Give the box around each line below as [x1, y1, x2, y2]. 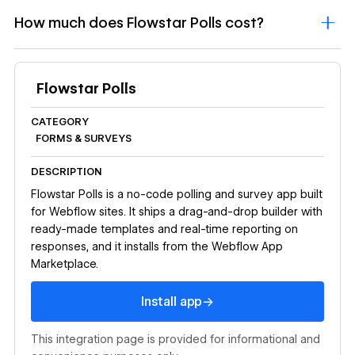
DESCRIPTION [31, 165, 103, 177]
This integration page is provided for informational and [31, 332, 321, 345]
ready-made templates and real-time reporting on [31, 223, 299, 236]
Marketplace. [31, 258, 99, 271]
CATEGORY [31, 116, 90, 128]
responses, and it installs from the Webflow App [31, 240, 284, 254]
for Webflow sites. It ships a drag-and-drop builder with [31, 205, 323, 219]
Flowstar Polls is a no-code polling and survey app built [31, 188, 323, 201]
